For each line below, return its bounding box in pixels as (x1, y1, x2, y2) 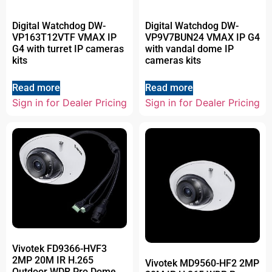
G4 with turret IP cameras (12, 42, 124, 55)
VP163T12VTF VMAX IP (12, 31, 117, 43)
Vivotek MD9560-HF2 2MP (145, 257, 259, 269)
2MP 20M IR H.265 (12, 254, 93, 266)
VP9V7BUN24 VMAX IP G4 (145, 31, 260, 43)
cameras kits (145, 54, 201, 66)
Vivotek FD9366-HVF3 (12, 242, 107, 254)
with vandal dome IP (145, 42, 234, 55)
